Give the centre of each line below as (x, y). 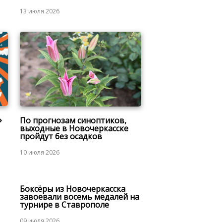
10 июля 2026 (39, 153)
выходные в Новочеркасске (74, 129)
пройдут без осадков (61, 137)
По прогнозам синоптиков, (73, 121)
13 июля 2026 (39, 11)
